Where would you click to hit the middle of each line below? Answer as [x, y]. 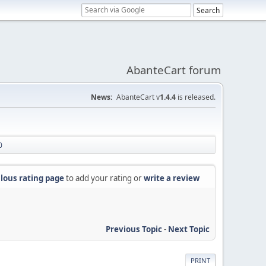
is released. [196, 97]
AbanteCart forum [174, 70]
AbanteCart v [138, 97]
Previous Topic [134, 229]
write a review [172, 178]
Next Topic [189, 229]
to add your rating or [104, 178]
